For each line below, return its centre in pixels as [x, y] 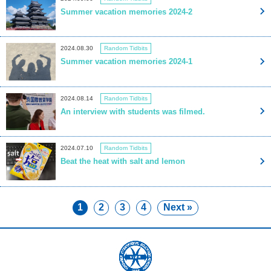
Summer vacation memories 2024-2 [126, 11]
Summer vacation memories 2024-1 [126, 62]
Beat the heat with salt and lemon [123, 162]
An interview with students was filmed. [133, 111]
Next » [178, 207]
